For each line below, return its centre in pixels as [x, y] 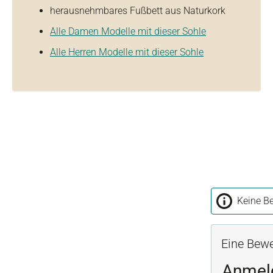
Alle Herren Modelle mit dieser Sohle [127, 52]
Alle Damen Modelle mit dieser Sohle [128, 31]
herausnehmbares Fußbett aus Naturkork [138, 11]
